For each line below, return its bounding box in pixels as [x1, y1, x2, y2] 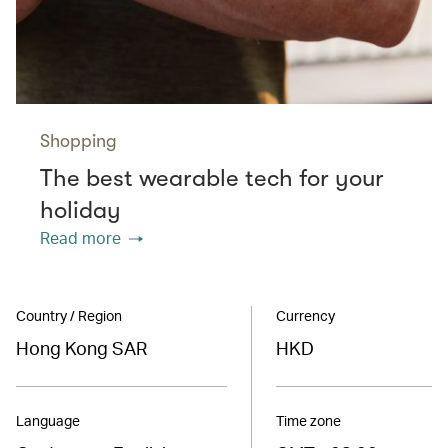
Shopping [40, 131, 117, 152]
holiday [40, 196, 121, 225]
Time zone [275, 412, 341, 430]
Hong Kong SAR [16, 336, 147, 360]
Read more [40, 227, 121, 249]
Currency [275, 307, 335, 325]
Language [16, 412, 80, 430]
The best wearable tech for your [40, 164, 384, 193]
